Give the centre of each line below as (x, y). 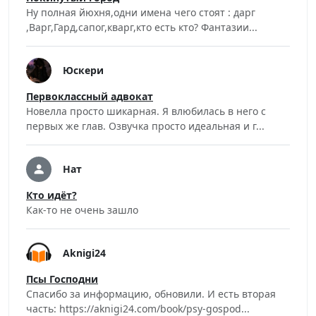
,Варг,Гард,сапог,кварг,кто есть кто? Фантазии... (142, 27)
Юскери (83, 71)
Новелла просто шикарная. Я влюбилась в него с (146, 111)
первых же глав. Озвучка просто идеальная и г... (145, 126)
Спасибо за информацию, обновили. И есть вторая (151, 293)
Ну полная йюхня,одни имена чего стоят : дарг (141, 12)
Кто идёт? (51, 195)
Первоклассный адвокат (90, 96)
